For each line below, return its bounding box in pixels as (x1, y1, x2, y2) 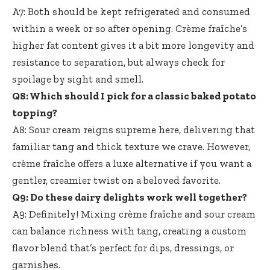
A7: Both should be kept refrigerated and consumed (12, 5, 250, 17)
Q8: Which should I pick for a (12, 89, 155, 102)
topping (12, 106, 52, 119)
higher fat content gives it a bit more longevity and (12, 39, 254, 51)
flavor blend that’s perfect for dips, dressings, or (12, 241, 234, 254)
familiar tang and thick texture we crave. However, (12, 140, 250, 152)
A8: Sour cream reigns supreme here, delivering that (12, 123, 255, 136)
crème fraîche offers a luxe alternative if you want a (12, 157, 251, 169)
